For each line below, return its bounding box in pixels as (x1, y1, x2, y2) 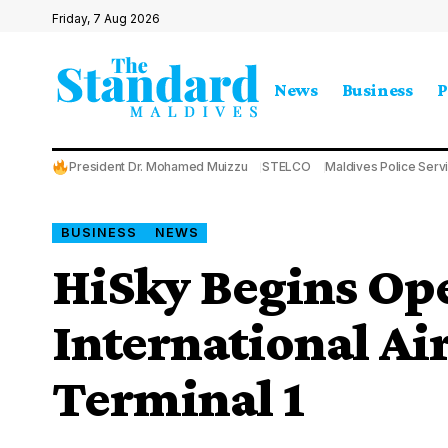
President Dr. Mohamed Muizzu (69, 159, 248, 174)
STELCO (262, 159, 311, 174)
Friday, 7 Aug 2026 (52, 11, 160, 26)
